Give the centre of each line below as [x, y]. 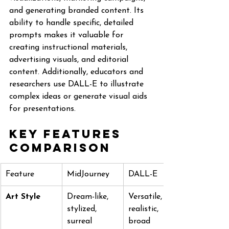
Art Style [23, 197]
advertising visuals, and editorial [70, 60]
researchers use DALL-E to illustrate [78, 84]
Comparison [60, 148]
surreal [79, 221]
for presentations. [42, 109]
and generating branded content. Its [78, 11]
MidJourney [88, 174]
